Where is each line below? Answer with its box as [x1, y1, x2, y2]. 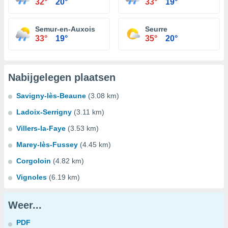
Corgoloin [16, 157, 51, 165]
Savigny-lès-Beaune [16, 92, 86, 100]
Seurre [145, 25, 167, 33]
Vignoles [16, 173, 47, 181]
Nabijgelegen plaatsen [8, 72, 116, 83]
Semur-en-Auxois [35, 25, 95, 33]
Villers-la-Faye [16, 124, 66, 132]
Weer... [8, 199, 42, 211]
